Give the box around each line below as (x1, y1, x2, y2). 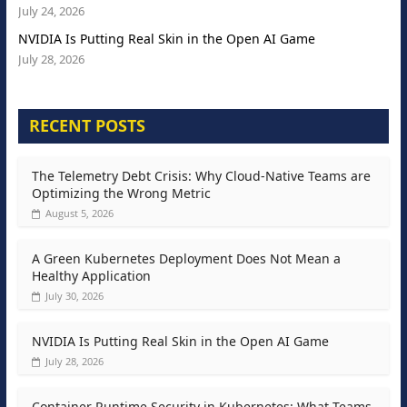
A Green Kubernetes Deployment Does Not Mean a (31, 250, 341, 268)
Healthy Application (31, 267, 151, 285)
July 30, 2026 (45, 289, 104, 303)
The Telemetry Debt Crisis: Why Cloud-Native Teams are (31, 167, 371, 185)
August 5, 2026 (45, 206, 114, 221)
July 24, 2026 (17, 3, 84, 20)
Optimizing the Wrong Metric (31, 184, 211, 203)
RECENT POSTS (28, 114, 145, 137)
